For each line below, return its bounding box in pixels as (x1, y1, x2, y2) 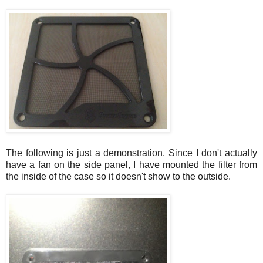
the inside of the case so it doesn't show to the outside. (6, 171, 231, 181)
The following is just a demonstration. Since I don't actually (6, 147, 257, 158)
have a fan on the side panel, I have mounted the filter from (6, 159, 257, 170)
